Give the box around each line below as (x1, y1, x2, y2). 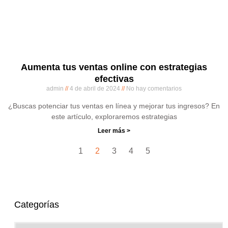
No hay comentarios (125, 85, 182, 92)
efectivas (94, 74, 134, 84)
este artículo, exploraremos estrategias (51, 112, 177, 121)
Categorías (14, 199, 59, 210)
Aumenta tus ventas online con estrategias (21, 62, 207, 72)
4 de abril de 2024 (68, 85, 122, 92)
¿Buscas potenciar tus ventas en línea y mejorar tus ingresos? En (8, 102, 220, 110)
